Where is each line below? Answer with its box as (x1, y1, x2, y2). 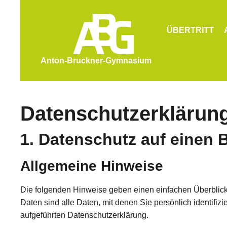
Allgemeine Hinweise (20, 158, 163, 174)
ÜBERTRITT (166, 26, 214, 34)
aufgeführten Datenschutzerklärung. (20, 211, 148, 219)
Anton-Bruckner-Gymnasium (41, 56, 152, 65)
